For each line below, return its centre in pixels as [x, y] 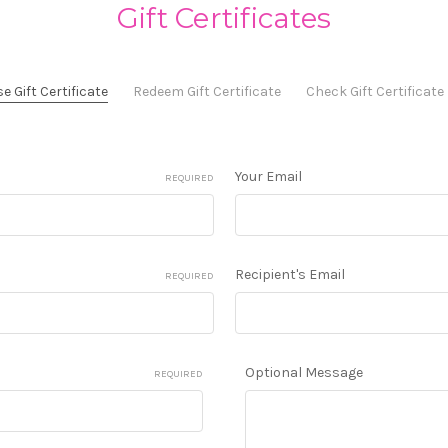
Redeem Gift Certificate [207, 91]
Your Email [268, 176]
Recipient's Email [289, 274]
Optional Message [304, 372]
